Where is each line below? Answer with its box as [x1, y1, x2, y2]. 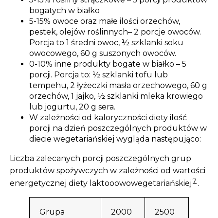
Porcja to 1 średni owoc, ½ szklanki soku [29, 37, 183, 47]
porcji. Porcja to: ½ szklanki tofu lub [29, 70, 168, 79]
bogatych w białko [29, 5, 100, 15]
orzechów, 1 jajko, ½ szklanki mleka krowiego [29, 91, 203, 101]
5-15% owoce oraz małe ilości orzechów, [29, 16, 180, 26]
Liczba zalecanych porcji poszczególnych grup [10, 153, 191, 163]
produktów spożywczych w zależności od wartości [10, 165, 205, 175]
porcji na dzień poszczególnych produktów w [29, 123, 207, 133]
